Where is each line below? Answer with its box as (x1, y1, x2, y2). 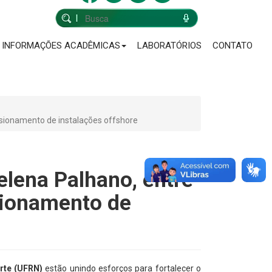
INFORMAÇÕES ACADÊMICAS (2, 40, 120, 52)
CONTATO (212, 40, 253, 52)
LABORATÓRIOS (137, 40, 202, 52)
